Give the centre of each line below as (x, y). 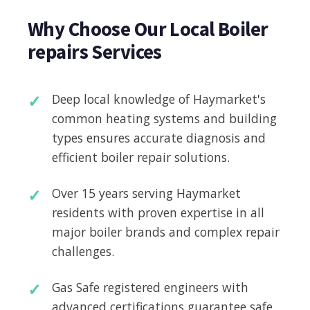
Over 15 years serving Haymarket (146, 193)
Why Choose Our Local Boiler (148, 29)
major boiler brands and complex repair (166, 231)
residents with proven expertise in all (158, 212)
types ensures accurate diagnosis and (159, 137)
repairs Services (95, 52)
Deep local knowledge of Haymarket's (159, 99)
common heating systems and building (164, 118)
